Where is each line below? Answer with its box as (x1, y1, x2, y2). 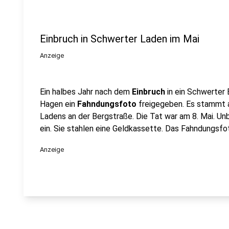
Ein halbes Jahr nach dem (40, 87, 132, 97)
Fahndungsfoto (77, 99, 136, 109)
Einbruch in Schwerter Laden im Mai (40, 33, 199, 45)
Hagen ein (40, 99, 77, 109)
